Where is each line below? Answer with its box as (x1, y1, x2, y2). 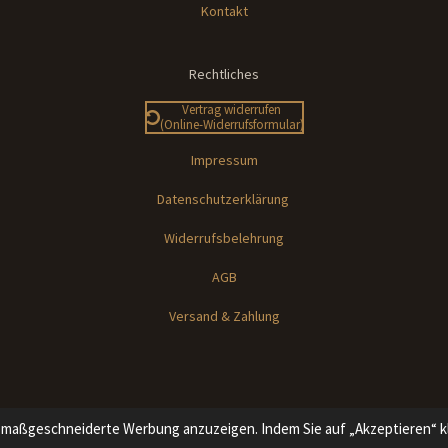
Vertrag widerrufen (182, 101, 281, 119)
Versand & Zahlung (168, 307, 280, 326)
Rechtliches (189, 64, 259, 83)
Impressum (190, 151, 258, 170)
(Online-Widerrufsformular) (159, 116, 304, 134)
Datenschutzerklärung (156, 190, 289, 209)
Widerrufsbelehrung (164, 229, 284, 248)
